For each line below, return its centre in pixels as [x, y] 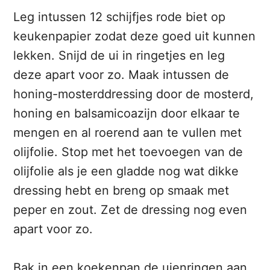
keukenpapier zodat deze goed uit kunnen [135, 36]
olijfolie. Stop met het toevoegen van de [128, 152]
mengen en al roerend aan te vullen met [128, 133]
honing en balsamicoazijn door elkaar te [127, 114]
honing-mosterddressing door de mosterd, [134, 94]
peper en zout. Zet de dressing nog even [130, 210]
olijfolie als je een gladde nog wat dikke [126, 171]
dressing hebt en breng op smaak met [121, 191]
